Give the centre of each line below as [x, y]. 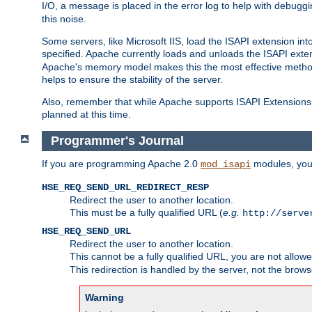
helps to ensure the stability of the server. [132, 80]
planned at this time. [86, 115]
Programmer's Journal [119, 141]
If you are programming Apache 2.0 [121, 163]
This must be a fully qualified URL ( [146, 212]
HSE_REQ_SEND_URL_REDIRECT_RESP [125, 187]
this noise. [64, 19]
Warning [104, 297]
